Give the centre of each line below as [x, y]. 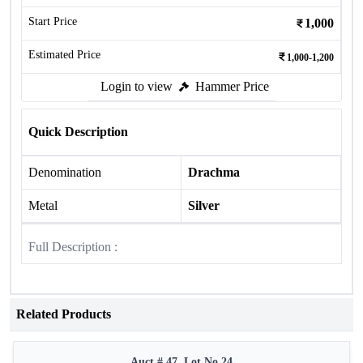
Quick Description [78, 132]
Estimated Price [64, 55]
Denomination [65, 172]
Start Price [53, 21]
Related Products [64, 314]
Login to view [137, 86]
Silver [204, 205]
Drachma [214, 172]
